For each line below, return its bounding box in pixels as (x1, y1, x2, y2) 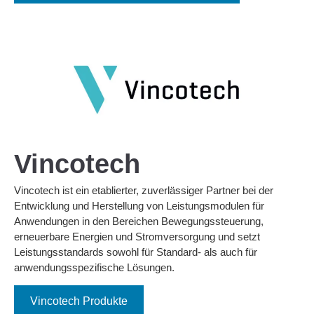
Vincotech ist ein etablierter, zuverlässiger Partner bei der (14, 184, 273, 196)
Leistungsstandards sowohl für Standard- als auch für (14, 245, 257, 258)
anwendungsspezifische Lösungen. (14, 261, 175, 273)
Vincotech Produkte (30, 295, 128, 308)
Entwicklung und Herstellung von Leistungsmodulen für (14, 199, 264, 212)
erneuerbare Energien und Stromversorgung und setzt (14, 230, 260, 243)
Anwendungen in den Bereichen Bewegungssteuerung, (14, 214, 264, 227)
